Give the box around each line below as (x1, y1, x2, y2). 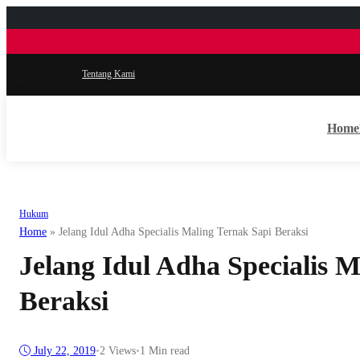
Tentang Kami (82, 68, 135, 80)
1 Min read (140, 345, 190, 358)
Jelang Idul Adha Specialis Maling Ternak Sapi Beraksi (59, 226, 309, 238)
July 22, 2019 (34, 345, 96, 358)
